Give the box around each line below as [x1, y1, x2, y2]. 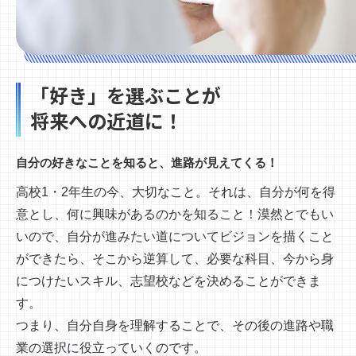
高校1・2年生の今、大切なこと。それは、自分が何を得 [16, 184, 335, 199]
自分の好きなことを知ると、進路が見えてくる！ [16, 155, 278, 169]
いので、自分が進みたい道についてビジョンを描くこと [16, 229, 334, 243]
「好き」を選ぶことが [30, 80, 221, 109]
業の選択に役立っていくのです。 [16, 340, 207, 354]
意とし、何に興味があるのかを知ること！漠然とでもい [16, 207, 334, 221]
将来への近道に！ [30, 106, 183, 134]
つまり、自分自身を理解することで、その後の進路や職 [16, 318, 334, 332]
